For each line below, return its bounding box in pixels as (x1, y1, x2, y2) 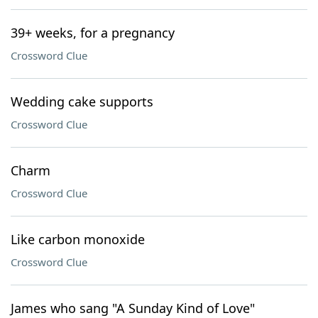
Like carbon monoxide (11, 231, 145, 248)
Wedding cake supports (11, 93, 153, 110)
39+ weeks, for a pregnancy (11, 24, 175, 41)
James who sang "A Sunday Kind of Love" (11, 300, 255, 317)
